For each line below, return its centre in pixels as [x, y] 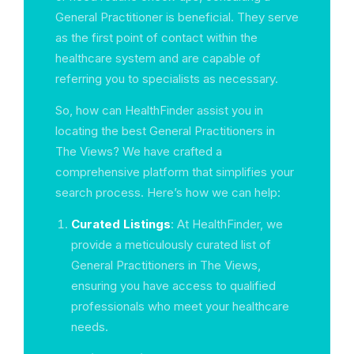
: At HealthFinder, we [227, 224]
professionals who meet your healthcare [180, 306]
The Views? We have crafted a [139, 151]
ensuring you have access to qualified [173, 286]
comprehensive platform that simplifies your [175, 172]
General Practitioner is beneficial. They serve [177, 17]
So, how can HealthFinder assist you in [159, 110]
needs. [90, 327]
